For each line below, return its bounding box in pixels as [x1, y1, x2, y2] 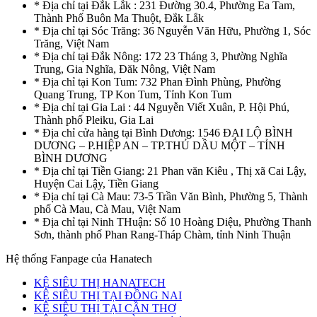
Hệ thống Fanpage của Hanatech [6, 252, 152, 265]
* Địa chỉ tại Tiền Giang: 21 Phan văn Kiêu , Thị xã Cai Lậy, [34, 164, 306, 177]
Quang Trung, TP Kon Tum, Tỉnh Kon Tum [34, 88, 231, 100]
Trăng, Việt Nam [34, 37, 109, 50]
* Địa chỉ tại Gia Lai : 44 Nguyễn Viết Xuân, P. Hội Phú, [34, 100, 289, 113]
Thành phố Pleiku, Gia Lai [34, 113, 154, 126]
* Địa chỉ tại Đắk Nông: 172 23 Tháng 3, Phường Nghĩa [34, 50, 287, 62]
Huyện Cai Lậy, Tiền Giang [34, 177, 158, 190]
